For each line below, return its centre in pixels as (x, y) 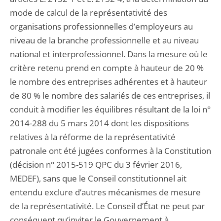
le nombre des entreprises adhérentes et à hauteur (109, 82)
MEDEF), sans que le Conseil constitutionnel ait (98, 178)
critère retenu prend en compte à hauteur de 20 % (107, 68)
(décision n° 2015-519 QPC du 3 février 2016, (96, 165)
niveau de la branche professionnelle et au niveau (104, 40)
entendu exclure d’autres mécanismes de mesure (105, 192)
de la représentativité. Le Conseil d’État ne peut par (107, 206)
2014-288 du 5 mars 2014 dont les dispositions (99, 123)
